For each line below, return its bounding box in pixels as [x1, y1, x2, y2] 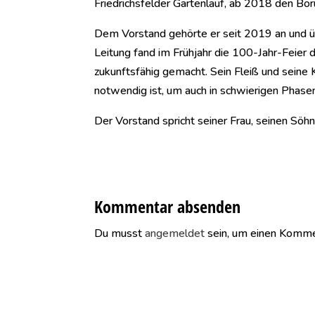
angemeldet [145, 226, 205, 241]
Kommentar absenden [94, 195, 241, 218]
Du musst [94, 226, 146, 241]
